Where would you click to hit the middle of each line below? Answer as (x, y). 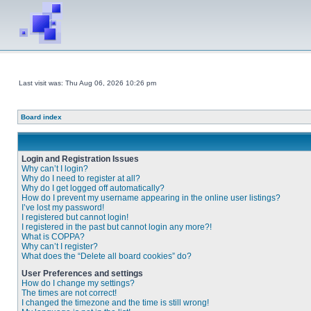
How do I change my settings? (78, 283)
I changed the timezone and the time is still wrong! (115, 303)
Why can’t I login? (55, 169)
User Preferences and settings (82, 274)
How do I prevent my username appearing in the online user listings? (151, 198)
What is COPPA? (53, 237)
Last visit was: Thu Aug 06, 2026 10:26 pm (87, 83)
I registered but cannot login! (75, 217)
